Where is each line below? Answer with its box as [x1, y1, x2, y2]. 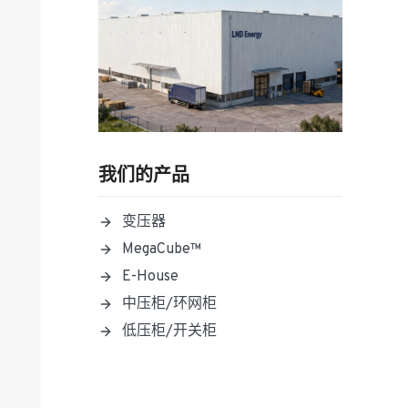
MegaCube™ [122, 240, 202, 259]
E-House [122, 267, 178, 286]
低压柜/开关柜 [122, 321, 217, 341]
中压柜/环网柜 [122, 294, 217, 313]
